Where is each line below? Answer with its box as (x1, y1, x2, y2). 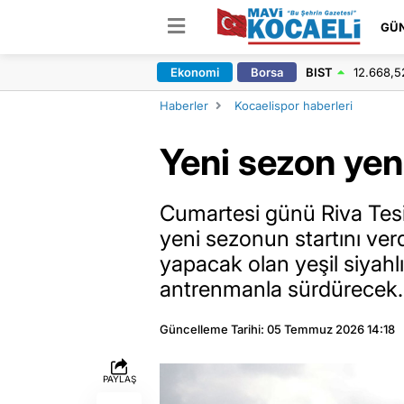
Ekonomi (170, 65, 219, 79)
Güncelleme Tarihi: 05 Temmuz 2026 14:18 (160, 322, 395, 336)
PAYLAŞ (102, 373, 136, 384)
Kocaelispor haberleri (234, 98, 353, 113)
